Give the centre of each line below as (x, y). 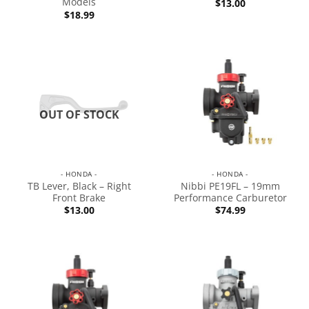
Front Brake (79, 198)
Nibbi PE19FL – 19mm (230, 186)
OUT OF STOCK (79, 115)
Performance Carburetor (230, 198)
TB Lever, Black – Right (79, 186)
